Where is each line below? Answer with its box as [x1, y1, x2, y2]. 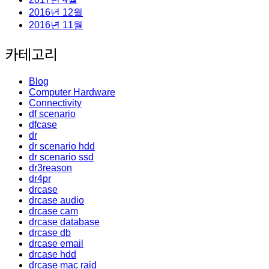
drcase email [29, 238, 83, 249]
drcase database [29, 217, 100, 228]
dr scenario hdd [29, 141, 95, 152]
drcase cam [29, 206, 78, 217]
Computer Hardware [29, 87, 115, 98]
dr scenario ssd [29, 152, 94, 163]
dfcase [29, 119, 57, 130]
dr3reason [29, 163, 72, 174]
